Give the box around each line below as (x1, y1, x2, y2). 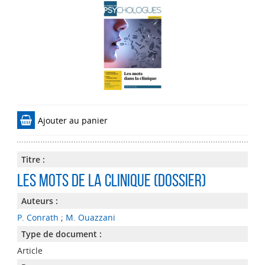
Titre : (21, 154, 45, 165)
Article (17, 245, 43, 256)
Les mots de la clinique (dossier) (17, 170, 206, 190)
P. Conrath (17, 212, 59, 223)
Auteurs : (21, 195, 58, 206)
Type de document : (21, 228, 102, 240)
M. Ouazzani (65, 212, 115, 223)
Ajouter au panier (37, 114, 108, 126)
